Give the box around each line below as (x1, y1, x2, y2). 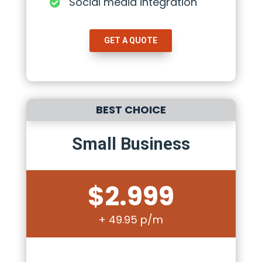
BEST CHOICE (95, 102, 166, 117)
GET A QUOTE (104, 35, 158, 45)
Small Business (71, 133, 190, 154)
